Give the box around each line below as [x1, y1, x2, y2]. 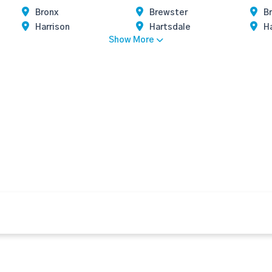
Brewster [149, 8, 188, 17]
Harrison [35, 23, 70, 32]
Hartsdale [149, 23, 191, 32]
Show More [109, 36, 154, 44]
